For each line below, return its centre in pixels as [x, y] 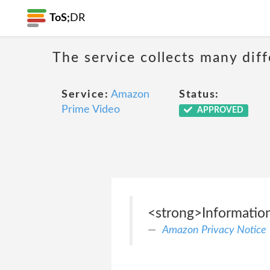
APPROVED [219, 110]
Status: [199, 95]
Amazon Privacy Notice [214, 230]
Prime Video [91, 110]
